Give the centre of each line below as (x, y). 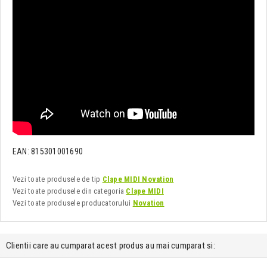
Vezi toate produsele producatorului (73, 203)
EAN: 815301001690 (48, 152)
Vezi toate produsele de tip (58, 179)
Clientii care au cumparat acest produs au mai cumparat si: (111, 246)
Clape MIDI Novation (138, 179)
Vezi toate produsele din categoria (69, 191)
